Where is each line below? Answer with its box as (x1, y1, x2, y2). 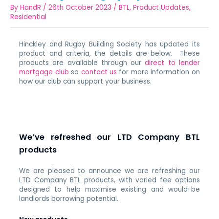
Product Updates (133, 2, 190, 12)
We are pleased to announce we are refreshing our (19, 166, 200, 175)
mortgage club (19, 67, 69, 77)
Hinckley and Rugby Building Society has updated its (19, 39, 200, 49)
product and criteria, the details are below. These (19, 48, 200, 58)
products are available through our (19, 58, 145, 67)
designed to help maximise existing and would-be (19, 184, 200, 194)
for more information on (117, 67, 200, 77)
